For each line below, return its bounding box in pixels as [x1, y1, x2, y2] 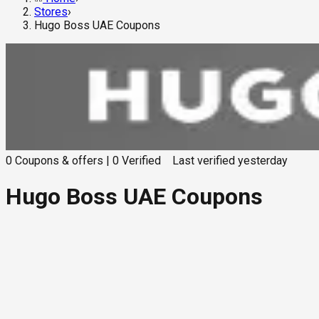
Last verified [172, 154, 235, 168]
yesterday [238, 154, 288, 168]
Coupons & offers [15, 154, 103, 168]
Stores [34, 5, 68, 19]
